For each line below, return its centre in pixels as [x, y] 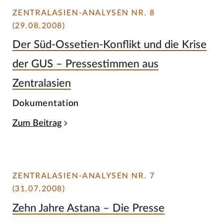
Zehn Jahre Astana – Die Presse [88, 208]
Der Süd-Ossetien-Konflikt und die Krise [109, 45]
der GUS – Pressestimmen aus [85, 64]
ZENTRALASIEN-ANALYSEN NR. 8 [83, 13]
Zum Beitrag [37, 123]
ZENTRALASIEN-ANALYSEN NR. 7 [83, 176]
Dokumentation [46, 103]
